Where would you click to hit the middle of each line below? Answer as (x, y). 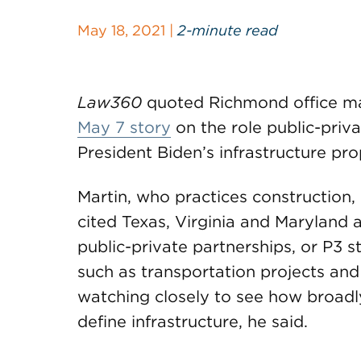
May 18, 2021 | (127, 30)
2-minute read (228, 30)
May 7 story (124, 127)
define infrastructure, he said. (193, 322)
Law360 (110, 102)
